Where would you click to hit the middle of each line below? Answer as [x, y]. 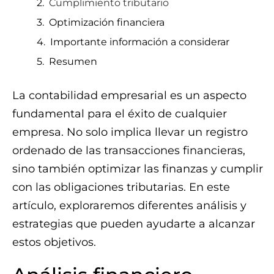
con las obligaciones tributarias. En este [121, 187]
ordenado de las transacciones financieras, [129, 150]
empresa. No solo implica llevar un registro [130, 132]
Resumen [73, 61]
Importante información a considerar [140, 42]
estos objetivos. [54, 242]
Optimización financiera [107, 22]
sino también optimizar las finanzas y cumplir [138, 169]
